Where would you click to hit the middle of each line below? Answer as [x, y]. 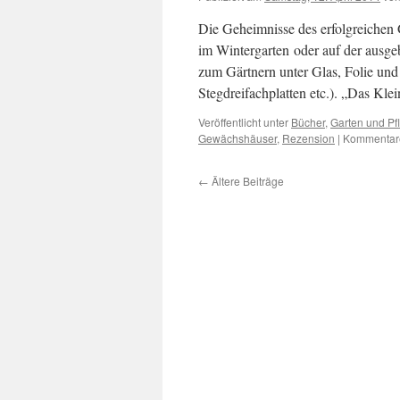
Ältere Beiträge [246, 181]
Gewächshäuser [237, 138]
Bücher [308, 122]
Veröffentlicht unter [243, 122]
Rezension [308, 138]
